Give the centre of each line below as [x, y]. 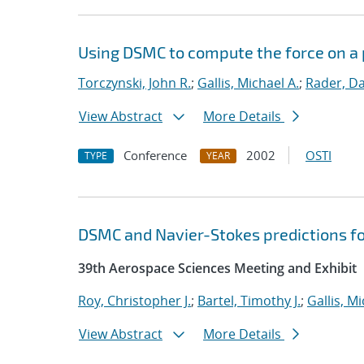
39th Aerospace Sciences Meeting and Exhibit [217, 268]
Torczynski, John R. [134, 83]
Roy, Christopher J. [134, 301]
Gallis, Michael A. [248, 83]
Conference [155, 155]
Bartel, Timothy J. [249, 301]
